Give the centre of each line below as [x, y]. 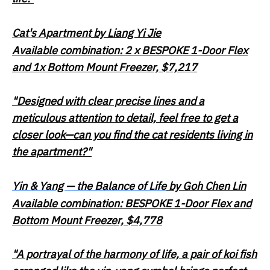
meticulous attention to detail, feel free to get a [125, 118]
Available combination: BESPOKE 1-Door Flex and [132, 204]
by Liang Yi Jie [126, 33]
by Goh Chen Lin [207, 186]
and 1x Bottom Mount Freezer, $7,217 [105, 67]
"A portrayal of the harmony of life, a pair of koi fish [134, 254]
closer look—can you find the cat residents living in [132, 135]
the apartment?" [52, 152]
